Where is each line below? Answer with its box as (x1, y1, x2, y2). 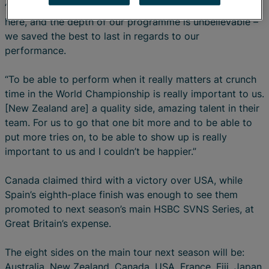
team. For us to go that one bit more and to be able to (5, 116, 252, 128)
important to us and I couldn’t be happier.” (5, 145, 196, 157)
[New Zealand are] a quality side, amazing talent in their (5, 102, 259, 114)
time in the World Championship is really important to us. (5, 88, 264, 100)
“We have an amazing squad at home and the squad (5, 1, 241, 13)
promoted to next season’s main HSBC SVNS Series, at (5, 203, 254, 215)
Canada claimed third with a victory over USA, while (5, 174, 243, 186)
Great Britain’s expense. (5, 217, 111, 229)
